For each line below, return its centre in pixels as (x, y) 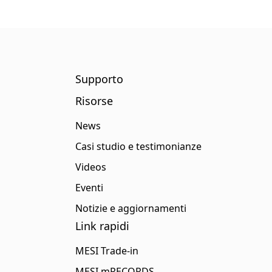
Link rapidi (102, 226)
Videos (90, 167)
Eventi (89, 188)
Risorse (94, 101)
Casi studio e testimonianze (138, 146)
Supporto (99, 79)
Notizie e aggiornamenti (131, 208)
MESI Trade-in (107, 251)
